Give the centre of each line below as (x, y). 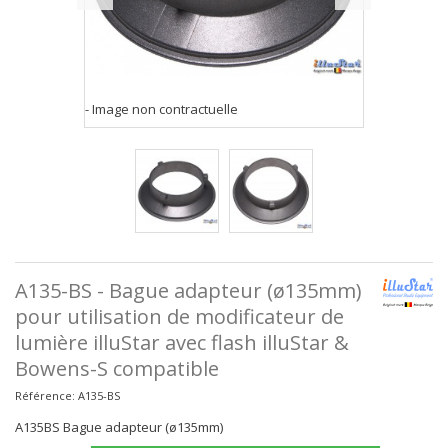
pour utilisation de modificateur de (179, 316)
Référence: (45, 395)
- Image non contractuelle (161, 109)
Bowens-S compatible (117, 368)
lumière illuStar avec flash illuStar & (182, 342)
